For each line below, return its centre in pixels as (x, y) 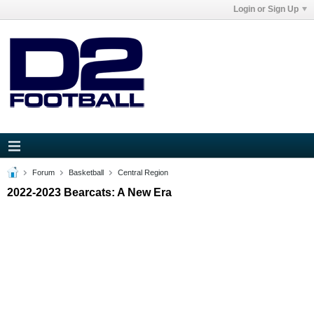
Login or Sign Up (266, 9)
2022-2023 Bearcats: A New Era (89, 192)
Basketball (86, 172)
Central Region (143, 172)
